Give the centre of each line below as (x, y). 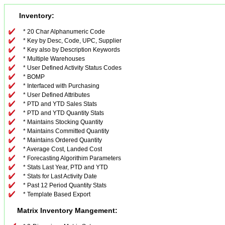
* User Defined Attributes (57, 95)
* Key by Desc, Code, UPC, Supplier (72, 41)
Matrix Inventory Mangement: (62, 211)
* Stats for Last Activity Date (60, 177)
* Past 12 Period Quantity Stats (65, 186)
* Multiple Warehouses (54, 59)
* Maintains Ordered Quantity (63, 140)
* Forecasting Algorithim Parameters (72, 158)
